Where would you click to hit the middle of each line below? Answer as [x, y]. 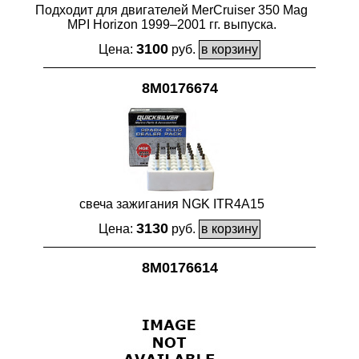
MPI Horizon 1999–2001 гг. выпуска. [171, 25]
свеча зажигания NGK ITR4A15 [171, 204]
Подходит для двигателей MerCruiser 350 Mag [171, 10]
